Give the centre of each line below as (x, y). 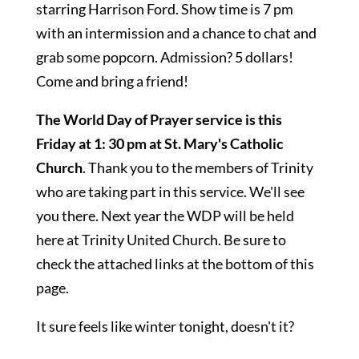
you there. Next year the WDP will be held (165, 216)
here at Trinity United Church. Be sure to (161, 240)
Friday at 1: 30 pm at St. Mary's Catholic (159, 143)
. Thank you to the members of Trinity (198, 167)
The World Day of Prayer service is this (159, 119)
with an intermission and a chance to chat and (176, 33)
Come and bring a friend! (112, 81)
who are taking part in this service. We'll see (170, 192)
